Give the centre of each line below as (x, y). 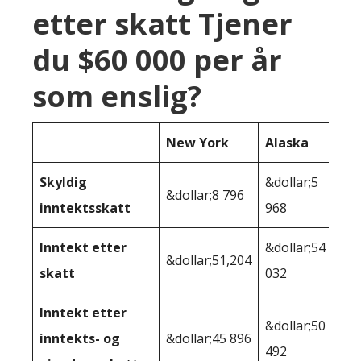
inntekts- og (80, 339)
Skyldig (63, 183)
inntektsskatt (85, 208)
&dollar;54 (295, 248)
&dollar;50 (295, 326)
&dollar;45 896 (209, 339)
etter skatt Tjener (162, 24)
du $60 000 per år (157, 60)
